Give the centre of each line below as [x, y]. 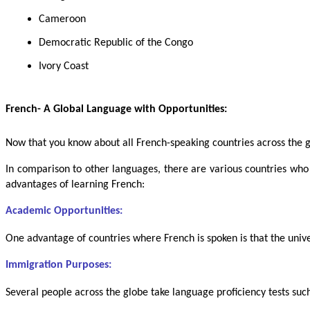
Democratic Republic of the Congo [116, 43]
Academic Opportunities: [64, 211]
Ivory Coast [64, 66]
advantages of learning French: [75, 184]
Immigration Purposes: [58, 265]
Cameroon [62, 19]
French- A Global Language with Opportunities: [116, 109]
